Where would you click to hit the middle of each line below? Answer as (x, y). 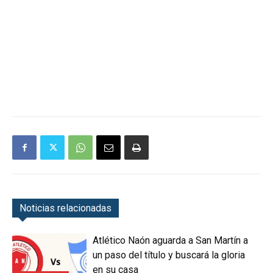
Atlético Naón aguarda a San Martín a (171, 241)
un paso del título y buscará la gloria (169, 255)
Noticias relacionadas (66, 208)
